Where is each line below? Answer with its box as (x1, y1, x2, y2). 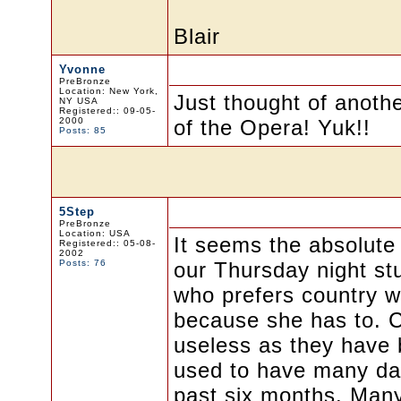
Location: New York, (58, 86, 158, 96)
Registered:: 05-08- (58, 238, 156, 248)
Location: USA (58, 228, 131, 238)
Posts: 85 (58, 125, 107, 135)
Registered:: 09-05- (58, 106, 156, 115)
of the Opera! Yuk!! (173, 115, 371, 140)
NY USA (58, 96, 98, 106)
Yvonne (58, 63, 106, 76)
